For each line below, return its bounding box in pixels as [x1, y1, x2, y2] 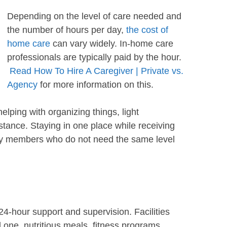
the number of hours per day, [7, 25, 126, 35]
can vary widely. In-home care [50, 39, 173, 49]
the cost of [126, 25, 168, 35]
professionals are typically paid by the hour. [7, 52, 181, 62]
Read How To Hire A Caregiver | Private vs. [10, 66, 183, 76]
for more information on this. [37, 80, 154, 90]
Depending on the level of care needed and [7, 11, 181, 21]
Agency [7, 80, 37, 90]
